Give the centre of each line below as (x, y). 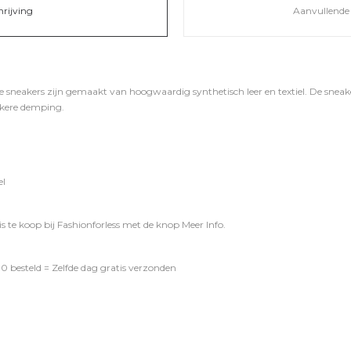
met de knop (151, 224)
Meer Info (203, 224)
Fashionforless (89, 224)
